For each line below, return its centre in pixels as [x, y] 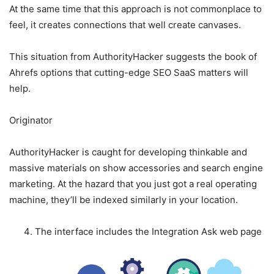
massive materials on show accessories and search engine [136, 168]
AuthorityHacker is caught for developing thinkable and [128, 152]
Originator [31, 120]
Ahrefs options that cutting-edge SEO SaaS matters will [129, 72]
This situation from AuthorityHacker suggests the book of [133, 56]
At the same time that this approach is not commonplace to [135, 9]
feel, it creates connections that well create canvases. [125, 24]
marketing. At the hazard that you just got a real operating [133, 183]
